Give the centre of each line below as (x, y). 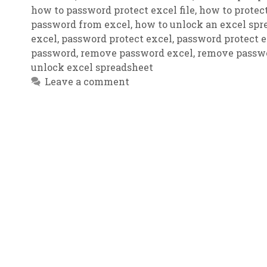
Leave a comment (87, 82)
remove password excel (137, 53)
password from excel (81, 24)
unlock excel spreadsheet (92, 67)
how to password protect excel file (113, 10)
